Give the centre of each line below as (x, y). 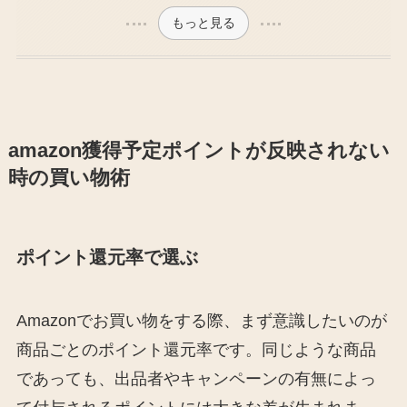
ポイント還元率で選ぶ (107, 258)
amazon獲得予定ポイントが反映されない (199, 151)
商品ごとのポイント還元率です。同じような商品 (196, 349)
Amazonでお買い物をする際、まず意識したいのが (201, 320)
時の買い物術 (69, 179)
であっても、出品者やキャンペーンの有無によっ (196, 378)
